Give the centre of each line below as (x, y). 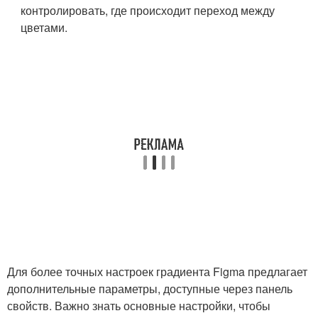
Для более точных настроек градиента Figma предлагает (157, 272)
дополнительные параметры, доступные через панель (150, 289)
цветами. (44, 27)
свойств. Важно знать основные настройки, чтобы (139, 306)
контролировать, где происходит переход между (148, 10)
